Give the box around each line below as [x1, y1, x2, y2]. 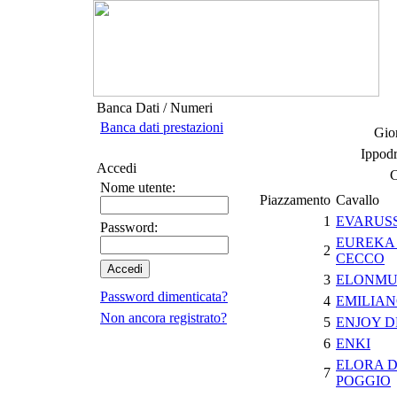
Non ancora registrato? [100, 310, 227, 325]
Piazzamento [260, 192, 331, 207]
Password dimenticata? [100, 289, 228, 304]
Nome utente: [100, 180, 175, 195]
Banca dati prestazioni [100, 120, 223, 135]
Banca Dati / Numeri [97, 100, 213, 115]
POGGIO [336, 373, 391, 388]
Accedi [97, 160, 136, 175]
